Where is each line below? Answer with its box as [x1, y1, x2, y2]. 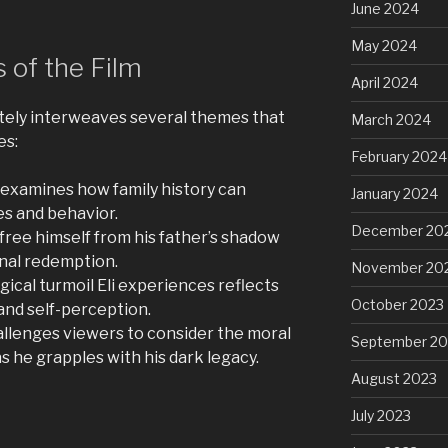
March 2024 [350, 111, 431, 129]
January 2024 [350, 185, 438, 203]
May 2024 [350, 37, 417, 55]
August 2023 [350, 370, 437, 388]
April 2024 [350, 74, 418, 92]
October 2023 [350, 296, 444, 314]
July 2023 [350, 407, 411, 425]
